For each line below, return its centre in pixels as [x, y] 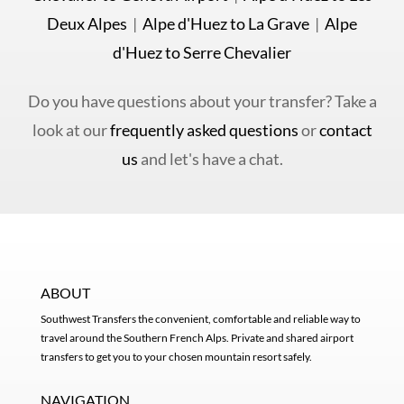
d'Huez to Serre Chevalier [202, 52]
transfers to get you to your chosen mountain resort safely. [176, 356]
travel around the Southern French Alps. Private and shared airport [197, 337]
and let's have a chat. [210, 159]
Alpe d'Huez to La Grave [226, 23]
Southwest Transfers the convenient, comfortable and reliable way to [200, 318]
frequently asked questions [204, 130]
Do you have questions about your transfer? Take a [202, 101]
